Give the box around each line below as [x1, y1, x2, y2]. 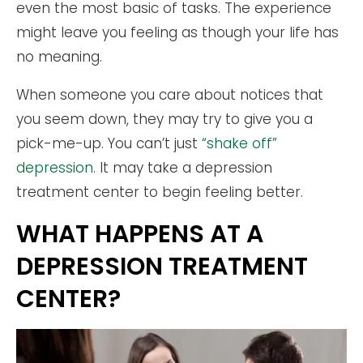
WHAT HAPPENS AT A [16, 217, 263, 252]
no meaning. [16, 47, 102, 67]
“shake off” [202, 134, 277, 154]
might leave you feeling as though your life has [16, 23, 339, 43]
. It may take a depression [93, 158, 272, 178]
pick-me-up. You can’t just [16, 134, 202, 154]
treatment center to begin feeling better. [16, 182, 303, 203]
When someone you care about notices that [16, 85, 323, 105]
